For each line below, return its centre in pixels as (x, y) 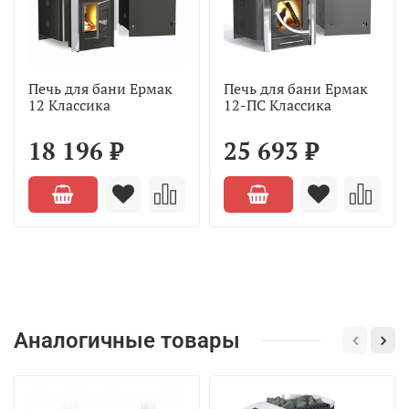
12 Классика (69, 105)
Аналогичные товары (127, 340)
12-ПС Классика (278, 105)
